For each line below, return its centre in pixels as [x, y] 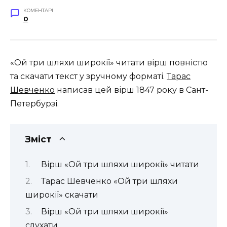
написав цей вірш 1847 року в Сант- [131, 90]
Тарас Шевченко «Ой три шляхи [109, 181]
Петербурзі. [34, 103]
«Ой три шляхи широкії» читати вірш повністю [109, 62]
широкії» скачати [62, 195]
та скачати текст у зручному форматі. [88, 76]
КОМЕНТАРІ [38, 10]
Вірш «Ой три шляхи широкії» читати [120, 164]
